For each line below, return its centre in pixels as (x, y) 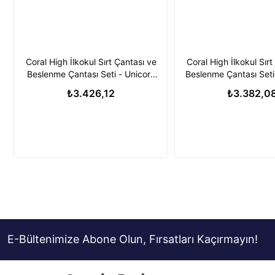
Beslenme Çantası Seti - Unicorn (91, 74)
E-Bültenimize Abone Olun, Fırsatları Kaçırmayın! (133, 239)
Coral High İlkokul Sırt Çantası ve (91, 62)
